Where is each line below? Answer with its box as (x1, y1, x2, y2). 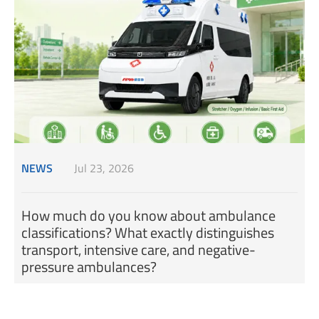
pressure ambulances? (21, 256, 157, 278)
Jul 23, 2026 (74, 159, 134, 177)
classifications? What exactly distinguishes (21, 221, 274, 244)
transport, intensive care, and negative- (21, 239, 256, 261)
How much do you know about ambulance (21, 204, 276, 227)
